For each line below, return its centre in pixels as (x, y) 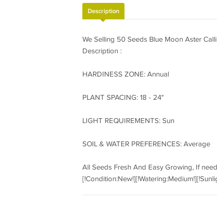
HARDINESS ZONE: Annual (125, 74)
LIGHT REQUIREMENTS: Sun (128, 121)
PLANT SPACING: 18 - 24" (123, 98)
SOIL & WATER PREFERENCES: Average (146, 144)
